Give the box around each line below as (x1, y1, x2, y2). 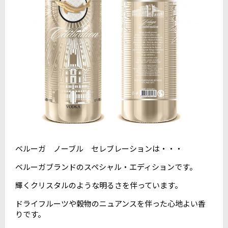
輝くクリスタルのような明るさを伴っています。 (15, 180, 182, 191)
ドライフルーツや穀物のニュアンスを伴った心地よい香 (15, 198, 206, 209)
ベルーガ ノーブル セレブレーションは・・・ (15, 143, 183, 154)
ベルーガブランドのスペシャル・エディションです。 (15, 161, 197, 173)
